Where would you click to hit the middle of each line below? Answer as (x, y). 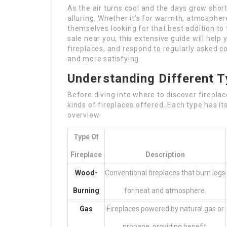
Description (165, 155)
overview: (85, 115)
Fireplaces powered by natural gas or (165, 209)
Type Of (86, 137)
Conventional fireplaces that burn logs (165, 173)
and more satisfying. (104, 59)
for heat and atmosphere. (165, 191)
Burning (86, 191)
